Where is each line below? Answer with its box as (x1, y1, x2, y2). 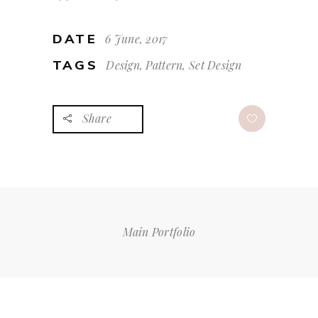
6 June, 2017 (105, 31, 168, 47)
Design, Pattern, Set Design (106, 57, 241, 73)
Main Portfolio (122, 224, 196, 240)
